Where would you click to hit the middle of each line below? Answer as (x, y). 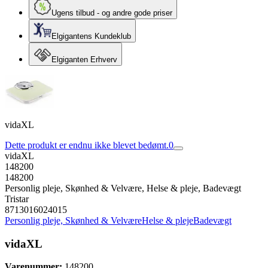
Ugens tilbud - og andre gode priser (112, 13)
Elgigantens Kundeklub (91, 36)
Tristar (17, 199)
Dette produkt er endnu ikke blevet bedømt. (87, 145)
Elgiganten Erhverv (84, 60)
